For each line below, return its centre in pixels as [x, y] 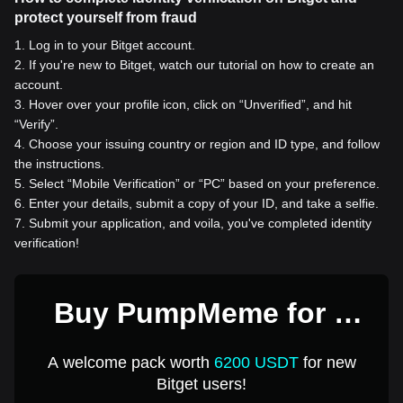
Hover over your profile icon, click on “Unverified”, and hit [190, 104]
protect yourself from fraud [106, 17]
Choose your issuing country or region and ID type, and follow [204, 143]
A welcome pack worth [130, 362]
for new [327, 362]
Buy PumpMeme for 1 [201, 313]
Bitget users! [201, 384]
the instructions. [59, 163]
